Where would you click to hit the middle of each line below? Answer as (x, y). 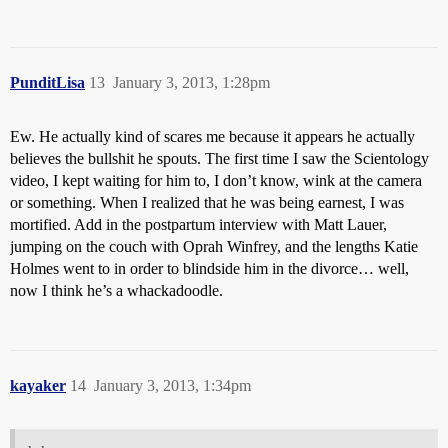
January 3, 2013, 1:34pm (172, 385)
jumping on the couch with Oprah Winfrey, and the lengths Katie (214, 246)
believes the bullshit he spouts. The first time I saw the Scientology (219, 158)
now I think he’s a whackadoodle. (116, 290)
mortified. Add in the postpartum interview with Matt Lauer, (198, 224)
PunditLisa (47, 82)
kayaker (38, 385)
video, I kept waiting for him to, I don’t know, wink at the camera (216, 180)
